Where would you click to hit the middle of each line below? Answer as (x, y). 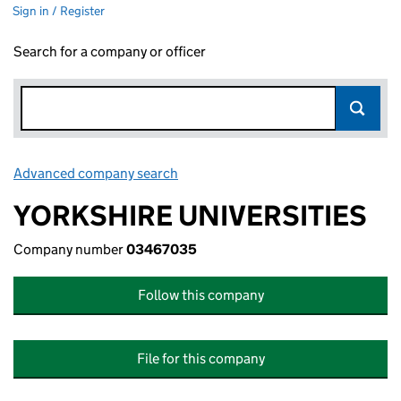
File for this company (200, 358)
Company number (70, 249)
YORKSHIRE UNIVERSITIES (190, 216)
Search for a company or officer (110, 51)
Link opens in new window (260, 173)
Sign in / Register (59, 11)
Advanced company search (96, 173)
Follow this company (200, 295)
